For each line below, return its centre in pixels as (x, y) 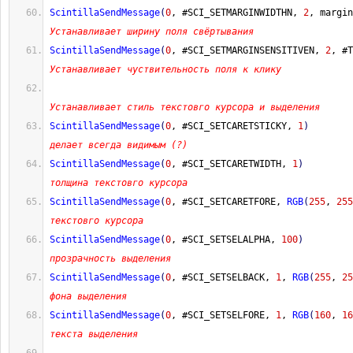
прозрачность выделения (110, 258)
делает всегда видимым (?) (119, 145)
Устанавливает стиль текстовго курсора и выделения (185, 107)
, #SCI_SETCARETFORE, (229, 202)
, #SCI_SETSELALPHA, (226, 240)
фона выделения (88, 296)
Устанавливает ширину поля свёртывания (152, 32)
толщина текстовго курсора (119, 183)
